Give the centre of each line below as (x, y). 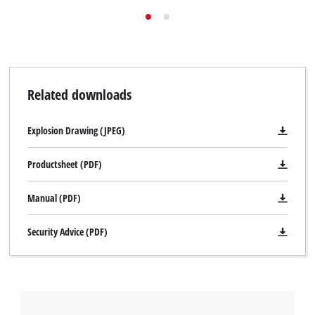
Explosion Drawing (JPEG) (76, 131)
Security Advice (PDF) (67, 232)
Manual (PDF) (54, 198)
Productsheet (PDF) (64, 165)
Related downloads (79, 95)
